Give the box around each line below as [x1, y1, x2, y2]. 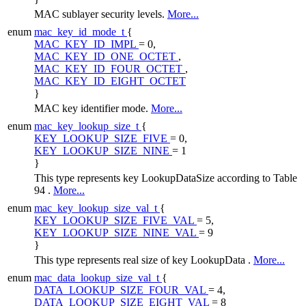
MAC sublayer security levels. [34, 8, 167, 20]
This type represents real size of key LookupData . [34, 253, 253, 266]
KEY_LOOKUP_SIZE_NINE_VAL [34, 226, 199, 238]
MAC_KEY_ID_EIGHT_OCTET [34, 74, 186, 87]
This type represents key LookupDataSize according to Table [34, 171, 297, 184]
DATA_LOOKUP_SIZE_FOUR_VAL [34, 283, 208, 296]
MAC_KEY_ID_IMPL [34, 38, 139, 50]
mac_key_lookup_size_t [34, 120, 141, 132]
